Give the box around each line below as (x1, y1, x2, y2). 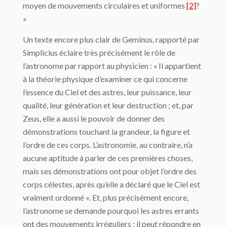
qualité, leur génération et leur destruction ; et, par (23, 100, 194, 110)
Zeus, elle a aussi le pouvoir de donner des (23, 113, 165, 124)
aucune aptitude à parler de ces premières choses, (23, 153, 193, 163)
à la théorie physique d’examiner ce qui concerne (23, 74, 187, 84)
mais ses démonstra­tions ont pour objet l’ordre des (23, 166, 197, 176)
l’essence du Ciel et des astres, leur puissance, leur (23, 87, 192, 97)
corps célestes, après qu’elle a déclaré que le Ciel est (23, 179, 200, 190)
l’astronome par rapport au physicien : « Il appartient (23, 61, 201, 71)
